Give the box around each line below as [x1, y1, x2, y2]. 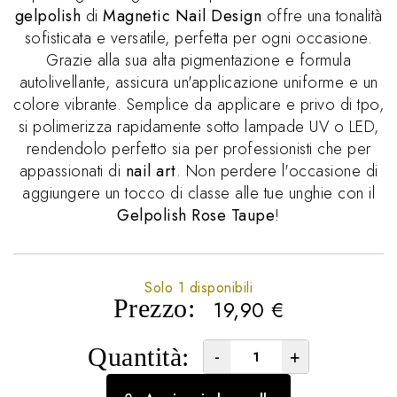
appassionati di [19, 160, 126, 183]
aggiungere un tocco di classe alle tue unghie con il [22, 182, 375, 205]
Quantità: [88, 341, 190, 371]
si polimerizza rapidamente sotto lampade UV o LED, [18, 115, 379, 138]
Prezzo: [113, 293, 195, 323]
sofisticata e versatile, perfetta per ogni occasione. [24, 27, 373, 50]
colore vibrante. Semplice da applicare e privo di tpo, [13, 93, 384, 116]
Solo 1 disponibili [144, 277, 253, 298]
